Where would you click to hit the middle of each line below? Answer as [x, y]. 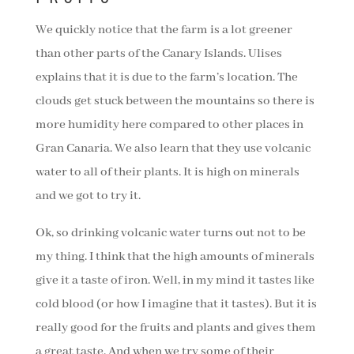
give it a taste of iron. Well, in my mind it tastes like [175, 281]
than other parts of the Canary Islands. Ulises [158, 54]
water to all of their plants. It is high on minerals [167, 173]
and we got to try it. [88, 196]
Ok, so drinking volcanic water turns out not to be [170, 233]
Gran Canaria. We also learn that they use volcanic [173, 149]
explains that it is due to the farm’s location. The [166, 78]
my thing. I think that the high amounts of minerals [175, 257]
